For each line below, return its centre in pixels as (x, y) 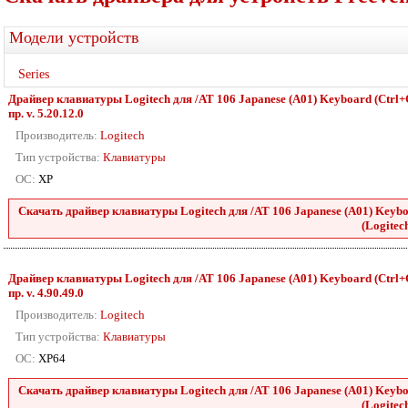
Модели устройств (74, 37)
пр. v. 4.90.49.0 (46, 293)
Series (34, 74)
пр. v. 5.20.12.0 (46, 113)
